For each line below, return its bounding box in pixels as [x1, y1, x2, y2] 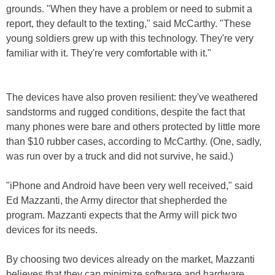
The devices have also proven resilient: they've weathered [6, 92, 258, 103]
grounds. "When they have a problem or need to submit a [6, 4, 252, 14]
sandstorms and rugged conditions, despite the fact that [6, 107, 245, 117]
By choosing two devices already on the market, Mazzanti [6, 254, 255, 265]
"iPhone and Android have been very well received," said [6, 180, 253, 191]
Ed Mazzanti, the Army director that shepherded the [6, 195, 227, 206]
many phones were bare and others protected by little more [6, 122, 260, 132]
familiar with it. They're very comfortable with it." [6, 48, 211, 58]
